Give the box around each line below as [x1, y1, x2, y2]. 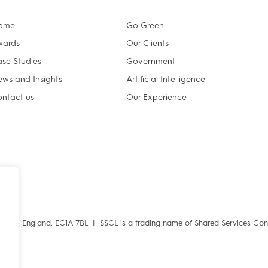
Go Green [126, 20, 165, 31]
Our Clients [126, 38, 169, 48]
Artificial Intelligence [126, 74, 206, 84]
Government [126, 56, 176, 66]
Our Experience [126, 92, 187, 102]
